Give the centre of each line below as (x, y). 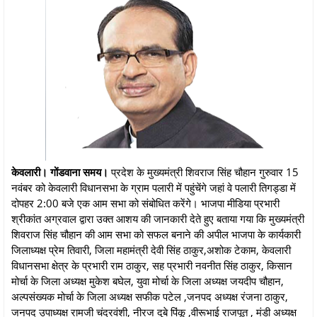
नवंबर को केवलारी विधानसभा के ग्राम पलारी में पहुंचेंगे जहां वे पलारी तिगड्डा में (154, 187)
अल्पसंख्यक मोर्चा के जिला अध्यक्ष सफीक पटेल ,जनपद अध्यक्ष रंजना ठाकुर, (150, 296)
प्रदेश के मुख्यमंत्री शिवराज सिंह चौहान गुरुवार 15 (203, 172)
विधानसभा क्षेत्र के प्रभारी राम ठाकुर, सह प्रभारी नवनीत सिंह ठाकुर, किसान (152, 265)
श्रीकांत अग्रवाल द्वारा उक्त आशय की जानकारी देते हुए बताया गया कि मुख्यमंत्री (158, 218)
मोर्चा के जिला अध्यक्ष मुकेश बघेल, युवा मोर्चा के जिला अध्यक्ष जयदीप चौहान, (148, 281)
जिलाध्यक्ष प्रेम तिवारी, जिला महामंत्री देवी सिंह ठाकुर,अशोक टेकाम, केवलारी (151, 249)
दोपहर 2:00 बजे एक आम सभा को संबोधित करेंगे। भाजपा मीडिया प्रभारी (145, 203)
